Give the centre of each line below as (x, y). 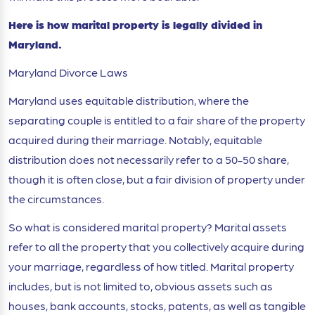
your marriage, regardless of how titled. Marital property (151, 266)
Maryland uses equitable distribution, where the (129, 101)
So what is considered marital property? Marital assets (148, 227)
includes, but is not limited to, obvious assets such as (141, 286)
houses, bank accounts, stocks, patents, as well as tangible (157, 306)
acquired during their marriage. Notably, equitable (135, 140)
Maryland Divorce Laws (68, 72)
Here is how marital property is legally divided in (135, 25)
